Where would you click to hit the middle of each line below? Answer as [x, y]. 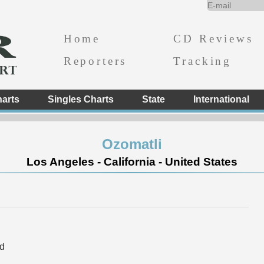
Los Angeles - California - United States [132, 162]
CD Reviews [213, 38]
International [221, 99]
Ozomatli [132, 144]
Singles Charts [80, 99]
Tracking [203, 61]
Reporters [95, 61]
